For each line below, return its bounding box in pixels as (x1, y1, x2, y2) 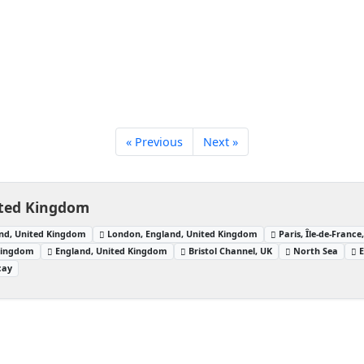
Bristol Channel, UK (188, 244, 273, 257)
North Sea (293, 244, 339, 257)
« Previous (126, 134, 183, 149)
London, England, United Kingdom (107, 227, 258, 240)
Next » (203, 134, 238, 149)
